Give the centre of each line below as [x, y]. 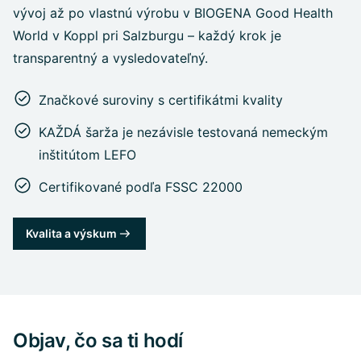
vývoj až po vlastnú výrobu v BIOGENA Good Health [173, 12]
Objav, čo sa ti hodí [98, 340]
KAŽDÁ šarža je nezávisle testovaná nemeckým [183, 132]
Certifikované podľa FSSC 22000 [141, 187]
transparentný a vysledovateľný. [110, 58]
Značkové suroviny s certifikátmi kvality [161, 100]
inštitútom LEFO [87, 154]
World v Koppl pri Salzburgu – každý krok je [147, 35]
